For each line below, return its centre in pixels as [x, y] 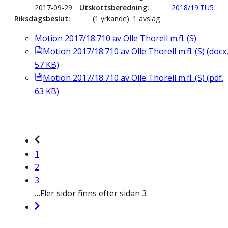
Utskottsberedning [113, 8]
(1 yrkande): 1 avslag [126, 19]
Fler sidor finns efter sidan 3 [93, 194]
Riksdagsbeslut [41, 19]
